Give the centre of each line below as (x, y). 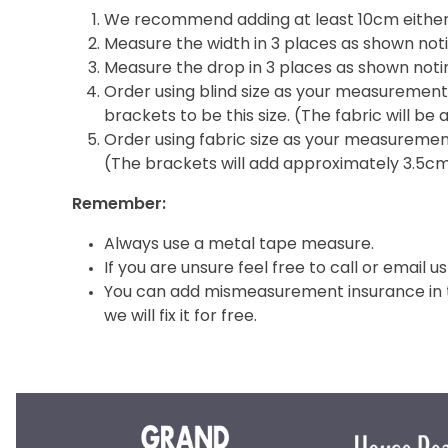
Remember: (119, 204)
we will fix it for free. (180, 316)
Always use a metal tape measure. (239, 244)
